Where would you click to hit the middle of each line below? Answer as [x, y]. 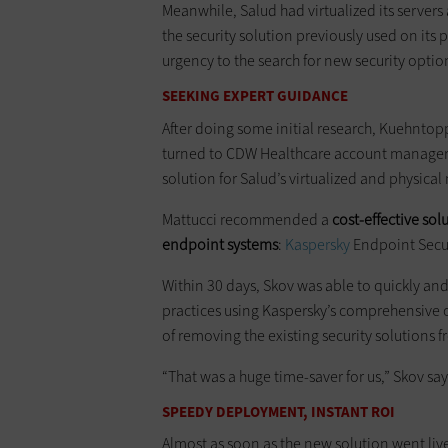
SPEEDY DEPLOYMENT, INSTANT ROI [278, 411]
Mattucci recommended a [247, 219]
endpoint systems [220, 244]
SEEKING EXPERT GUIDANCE [255, 96]
